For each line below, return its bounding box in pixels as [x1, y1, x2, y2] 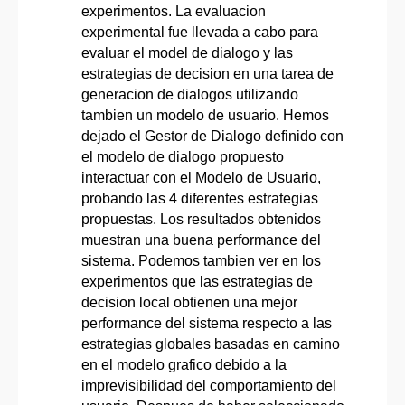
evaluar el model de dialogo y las [81, 44, 293, 61]
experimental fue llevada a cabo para [81, 24, 318, 40]
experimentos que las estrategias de [81, 273, 313, 289]
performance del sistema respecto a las [81, 315, 332, 331]
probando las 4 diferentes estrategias [81, 190, 318, 206]
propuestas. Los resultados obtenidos [81, 211, 321, 227]
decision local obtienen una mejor [81, 294, 297, 310]
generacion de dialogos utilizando [81, 86, 298, 102]
